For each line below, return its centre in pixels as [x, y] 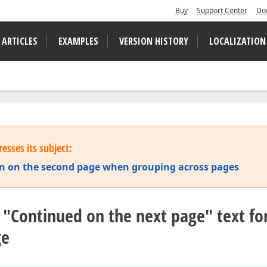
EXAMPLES [78, 41]
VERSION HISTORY [154, 41]
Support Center [222, 10]
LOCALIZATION [237, 41]
